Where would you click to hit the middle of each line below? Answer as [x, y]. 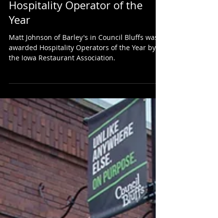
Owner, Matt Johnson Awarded [85, 15]
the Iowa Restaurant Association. [62, 82]
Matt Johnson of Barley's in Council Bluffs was [83, 62]
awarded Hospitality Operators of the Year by [82, 72]
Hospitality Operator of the [76, 29]
